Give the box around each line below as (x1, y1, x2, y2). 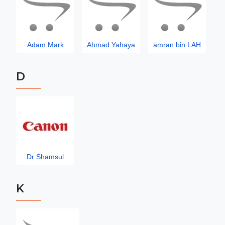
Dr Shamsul (27, 153, 64, 161)
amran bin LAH (153, 41, 201, 49)
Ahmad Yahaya (87, 41, 135, 49)
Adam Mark (27, 41, 64, 49)
